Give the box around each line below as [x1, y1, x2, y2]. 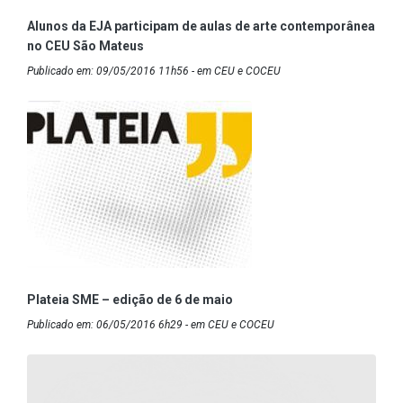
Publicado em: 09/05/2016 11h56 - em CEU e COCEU [27, 65, 281, 78]
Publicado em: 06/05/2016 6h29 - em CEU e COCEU [27, 318, 274, 332]
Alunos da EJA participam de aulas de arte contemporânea [27, 19, 375, 34]
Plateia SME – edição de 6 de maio [27, 292, 233, 308]
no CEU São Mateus [27, 39, 144, 54]
